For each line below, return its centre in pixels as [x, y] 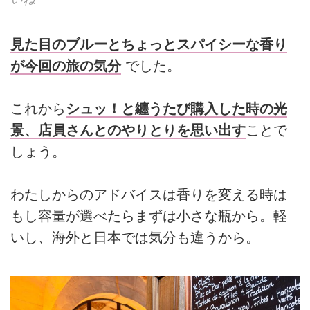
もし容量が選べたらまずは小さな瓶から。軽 [149, 216]
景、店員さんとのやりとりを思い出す [128, 130]
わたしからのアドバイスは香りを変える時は [149, 195]
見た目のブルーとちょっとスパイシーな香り [149, 44]
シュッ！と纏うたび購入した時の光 [176, 109]
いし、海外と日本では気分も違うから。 [135, 238]
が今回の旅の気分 [66, 65]
